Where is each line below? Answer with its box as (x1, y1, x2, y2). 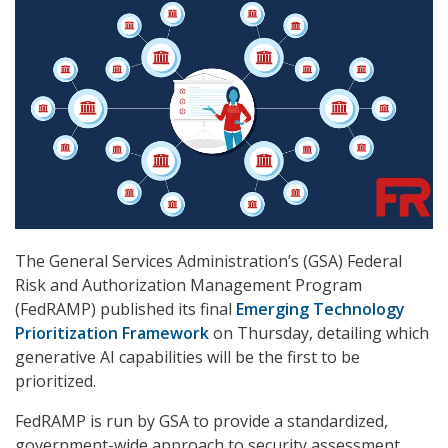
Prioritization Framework (15, 322, 209, 345)
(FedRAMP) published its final (15, 298, 236, 321)
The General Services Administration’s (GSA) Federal (15, 250, 402, 273)
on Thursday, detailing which (209, 322, 429, 345)
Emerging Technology (236, 298, 405, 321)
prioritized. (15, 370, 96, 393)
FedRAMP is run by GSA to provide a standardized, (15, 410, 388, 433)
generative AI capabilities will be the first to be (15, 346, 360, 369)
